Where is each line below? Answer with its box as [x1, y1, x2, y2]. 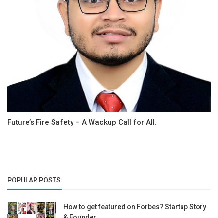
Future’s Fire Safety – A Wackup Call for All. [7, 118, 157, 127]
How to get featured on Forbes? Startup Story [63, 203, 206, 211]
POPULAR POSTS [7, 176, 61, 184]
